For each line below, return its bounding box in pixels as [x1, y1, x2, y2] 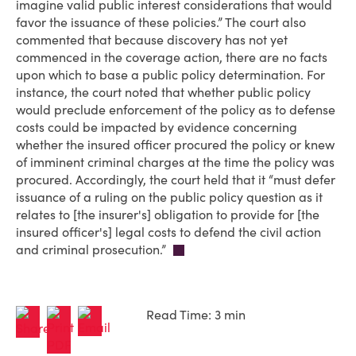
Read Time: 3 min [146, 307, 246, 323]
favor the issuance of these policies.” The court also [16, 14, 306, 30]
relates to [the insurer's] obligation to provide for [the [16, 207, 319, 222]
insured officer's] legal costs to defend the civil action [16, 224, 321, 240]
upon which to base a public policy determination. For [16, 67, 325, 83]
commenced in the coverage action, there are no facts [16, 49, 327, 65]
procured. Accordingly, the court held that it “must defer [16, 172, 335, 188]
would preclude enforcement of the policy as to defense [16, 102, 335, 118]
